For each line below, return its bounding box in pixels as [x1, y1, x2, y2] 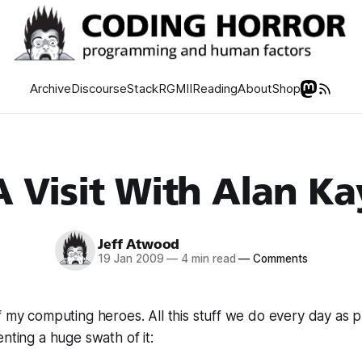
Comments [250, 251, 308, 265]
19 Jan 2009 [98, 251, 164, 265]
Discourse [70, 81, 127, 96]
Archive [29, 81, 71, 96]
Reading [192, 81, 238, 96]
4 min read [178, 251, 236, 265]
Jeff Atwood [98, 236, 180, 252]
